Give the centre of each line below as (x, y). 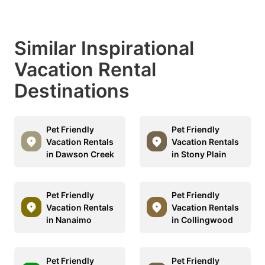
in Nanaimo (69, 219)
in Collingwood (202, 219)
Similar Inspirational (104, 48)
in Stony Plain (199, 154)
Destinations (72, 91)
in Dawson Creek (80, 154)
